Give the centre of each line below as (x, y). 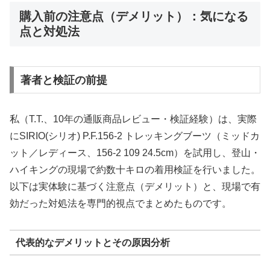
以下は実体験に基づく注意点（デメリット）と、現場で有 (135, 187)
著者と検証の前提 (64, 80)
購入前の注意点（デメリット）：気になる (134, 17)
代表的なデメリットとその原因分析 (93, 242)
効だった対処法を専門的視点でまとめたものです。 (121, 204)
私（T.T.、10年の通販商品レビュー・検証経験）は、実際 (133, 119)
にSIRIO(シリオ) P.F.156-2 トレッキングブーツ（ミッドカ (135, 136)
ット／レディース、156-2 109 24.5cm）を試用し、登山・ (135, 153)
